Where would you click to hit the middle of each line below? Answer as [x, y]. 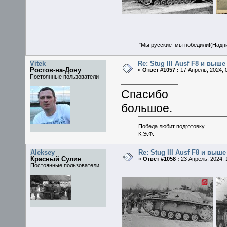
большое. [147, 109]
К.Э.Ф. [146, 134]
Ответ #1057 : [160, 70]
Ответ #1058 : [161, 159]
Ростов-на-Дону [56, 70]
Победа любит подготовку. [172, 126]
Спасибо [145, 95]
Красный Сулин [56, 159]
